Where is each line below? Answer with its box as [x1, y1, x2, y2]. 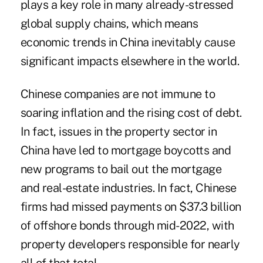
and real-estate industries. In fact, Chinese [20, 181, 237, 195]
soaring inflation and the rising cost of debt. [20, 106, 242, 120]
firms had [20, 200, 72, 214]
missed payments [71, 200, 162, 214]
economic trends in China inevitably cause [20, 35, 235, 50]
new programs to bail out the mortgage [20, 162, 222, 177]
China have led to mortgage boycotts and [20, 143, 231, 158]
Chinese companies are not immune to [20, 87, 215, 102]
